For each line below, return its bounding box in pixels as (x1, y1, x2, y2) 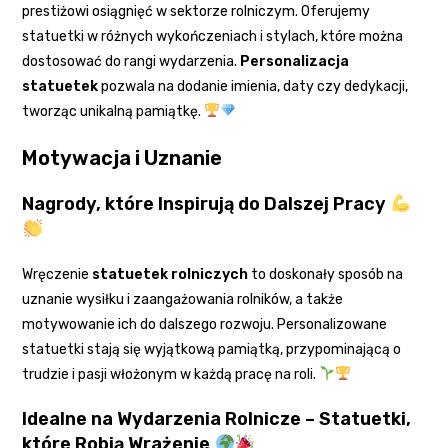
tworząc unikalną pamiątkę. (22, 102, 205, 120)
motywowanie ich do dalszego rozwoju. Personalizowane (22, 315, 388, 333)
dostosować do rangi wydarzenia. (22, 52, 241, 70)
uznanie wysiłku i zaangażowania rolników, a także (22, 290, 344, 308)
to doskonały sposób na (248, 265, 404, 283)
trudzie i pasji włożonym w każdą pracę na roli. (22, 365, 320, 383)
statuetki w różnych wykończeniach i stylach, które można (22, 27, 404, 45)
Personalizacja (240, 52, 350, 70)
